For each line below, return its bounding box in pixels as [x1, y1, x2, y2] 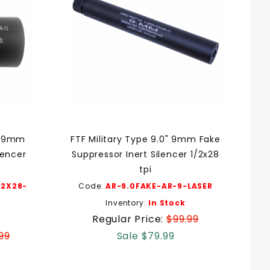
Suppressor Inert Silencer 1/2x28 [72, 148, 219, 160]
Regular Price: [92, 212, 167, 226]
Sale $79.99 [116, 228, 175, 243]
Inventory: [105, 197, 149, 208]
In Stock [148, 197, 186, 208]
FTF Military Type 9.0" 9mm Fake [71, 133, 221, 145]
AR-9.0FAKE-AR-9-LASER [105, 180, 213, 191]
